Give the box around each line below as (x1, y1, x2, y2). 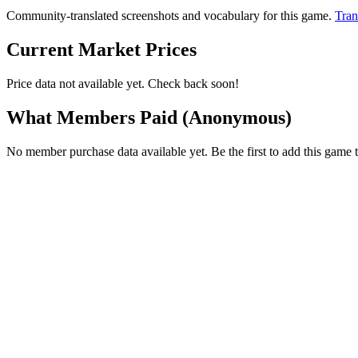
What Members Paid (6, 106, 182, 128)
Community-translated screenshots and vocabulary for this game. (6, 9, 335, 23)
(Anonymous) (182, 106, 292, 128)
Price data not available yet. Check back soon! (6, 76, 239, 90)
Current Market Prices (6, 38, 197, 60)
